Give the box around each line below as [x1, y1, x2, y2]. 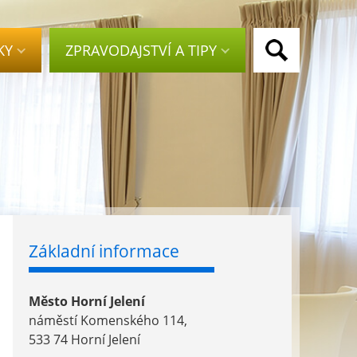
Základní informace [29, 240, 179, 262]
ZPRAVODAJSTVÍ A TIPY [65, 41, 217, 60]
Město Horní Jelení [29, 292, 145, 310]
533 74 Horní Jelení [29, 331, 140, 348]
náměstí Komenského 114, [29, 312, 187, 329]
